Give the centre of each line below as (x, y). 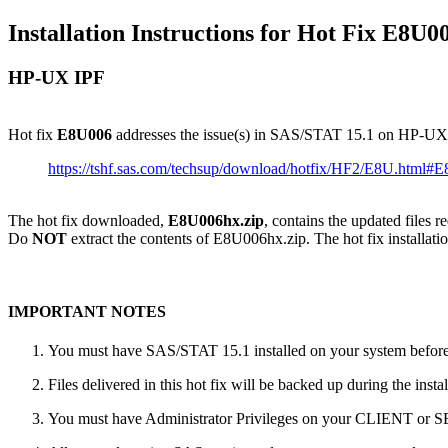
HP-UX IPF (56, 77)
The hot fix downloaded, (88, 220)
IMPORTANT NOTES (87, 311)
